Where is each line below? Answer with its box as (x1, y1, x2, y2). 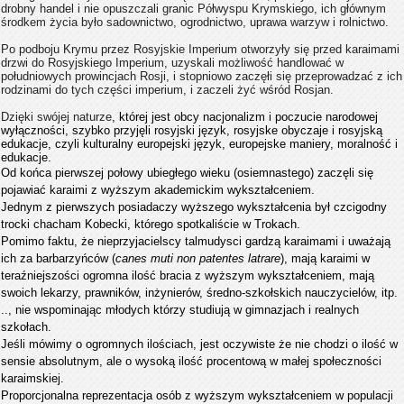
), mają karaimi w (280, 252, 370, 266)
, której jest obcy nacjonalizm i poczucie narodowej (112, 110, 378, 124)
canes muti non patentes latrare (115, 252, 280, 266)
